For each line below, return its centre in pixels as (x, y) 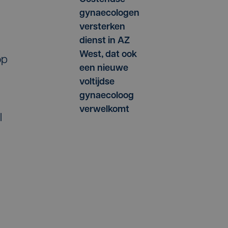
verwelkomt (104, 110)
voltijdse (97, 82)
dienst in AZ (105, 41)
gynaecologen (109, 14)
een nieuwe (104, 69)
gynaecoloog (107, 96)
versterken (102, 27)
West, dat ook (108, 55)
